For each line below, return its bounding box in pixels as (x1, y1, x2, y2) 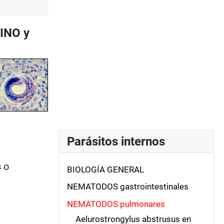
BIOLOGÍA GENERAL (67, 164, 144, 174)
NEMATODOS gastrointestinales (67, 181, 188, 192)
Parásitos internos (67, 134, 165, 148)
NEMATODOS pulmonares (67, 198, 165, 209)
